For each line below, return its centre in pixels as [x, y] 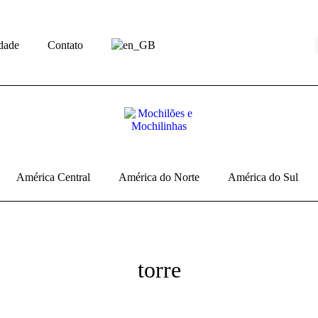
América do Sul [263, 177]
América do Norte [159, 177]
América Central [53, 177]
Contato [65, 45]
